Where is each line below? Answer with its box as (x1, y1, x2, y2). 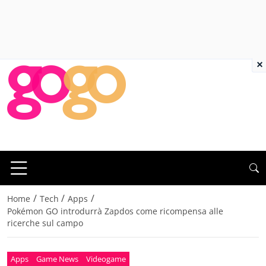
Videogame (85, 253, 126, 264)
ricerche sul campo (7, 217, 83, 229)
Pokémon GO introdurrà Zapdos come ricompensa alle (7, 205, 223, 217)
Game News (36, 253, 79, 264)
